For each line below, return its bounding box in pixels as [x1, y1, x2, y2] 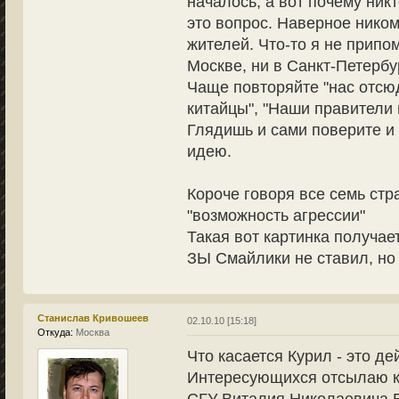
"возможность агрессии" [186, 207, 365, 225]
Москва [72, 326, 110, 338]
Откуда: [37, 326, 73, 338]
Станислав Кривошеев [37, 313, 149, 324]
